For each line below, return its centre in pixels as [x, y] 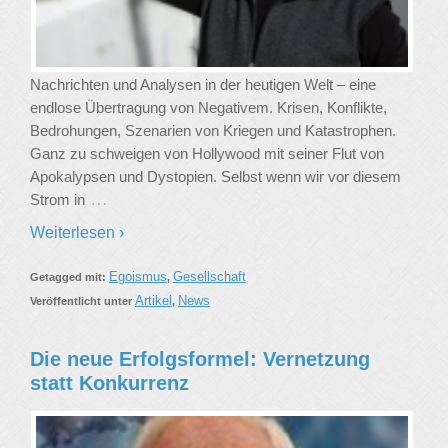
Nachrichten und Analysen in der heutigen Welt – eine [203, 84]
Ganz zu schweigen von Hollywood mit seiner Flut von [207, 153]
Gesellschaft [209, 276]
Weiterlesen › [77, 232]
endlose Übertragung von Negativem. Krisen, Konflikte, [208, 107]
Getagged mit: [69, 276]
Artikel [153, 300]
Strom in [57, 199]
